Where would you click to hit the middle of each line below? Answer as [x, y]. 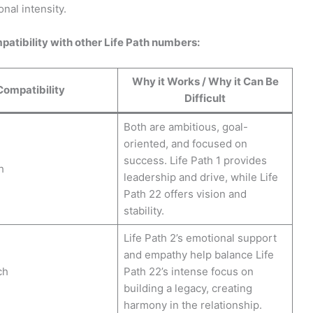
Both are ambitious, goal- [185, 126]
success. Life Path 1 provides [195, 160]
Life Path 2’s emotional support [200, 238]
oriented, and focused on [185, 143]
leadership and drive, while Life [201, 177]
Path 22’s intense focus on [188, 271]
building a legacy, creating [188, 288]
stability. [144, 210]
